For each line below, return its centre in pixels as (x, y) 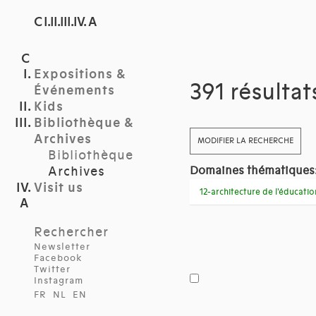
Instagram (59, 281)
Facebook (58, 258)
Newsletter (62, 247)
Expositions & (80, 74)
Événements (74, 91)
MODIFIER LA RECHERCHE (245, 141)
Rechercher (71, 232)
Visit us (59, 188)
